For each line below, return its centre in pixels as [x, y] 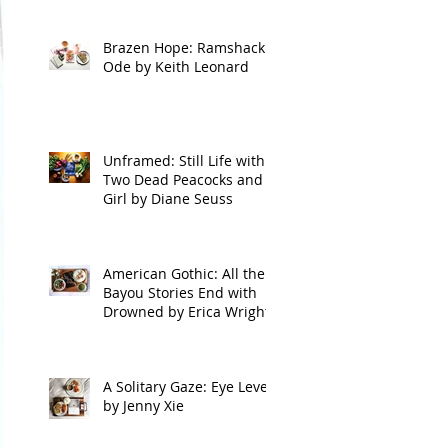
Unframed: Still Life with [184, 160]
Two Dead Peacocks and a [189, 179]
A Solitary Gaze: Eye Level [187, 386]
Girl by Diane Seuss [168, 198]
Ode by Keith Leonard [176, 66]
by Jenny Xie [143, 405]
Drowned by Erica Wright [186, 311]
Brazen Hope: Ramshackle [190, 47]
